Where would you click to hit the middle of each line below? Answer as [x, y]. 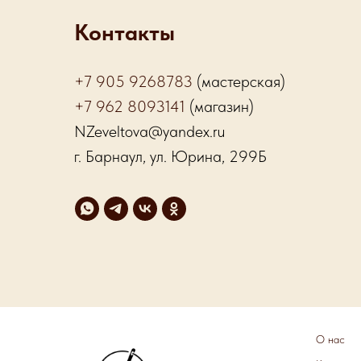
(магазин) [220, 106]
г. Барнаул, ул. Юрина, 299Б [170, 156]
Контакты [124, 32]
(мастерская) [239, 81]
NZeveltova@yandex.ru [149, 131]
